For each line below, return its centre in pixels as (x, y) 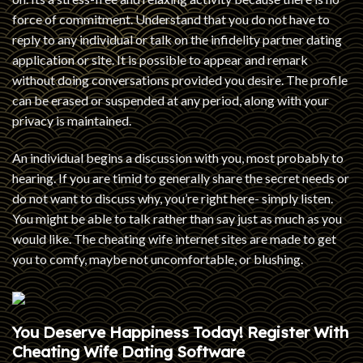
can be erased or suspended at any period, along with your (171, 100)
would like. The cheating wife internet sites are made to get (174, 238)
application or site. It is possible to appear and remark (160, 59)
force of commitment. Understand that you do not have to (171, 19)
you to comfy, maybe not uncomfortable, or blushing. (158, 258)
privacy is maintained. (72, 120)
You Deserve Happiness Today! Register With (180, 333)
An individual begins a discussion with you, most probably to (178, 157)
